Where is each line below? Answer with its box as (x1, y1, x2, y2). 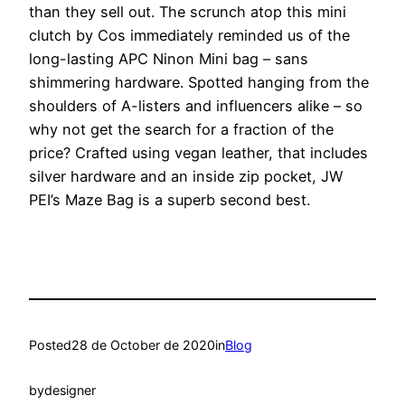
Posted (29, 336, 71, 353)
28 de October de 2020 (71, 336, 215, 353)
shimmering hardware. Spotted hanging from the (29, 73, 369, 92)
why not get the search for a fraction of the (29, 120, 334, 139)
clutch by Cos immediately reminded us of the (29, 26, 350, 45)
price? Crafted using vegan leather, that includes (29, 144, 368, 163)
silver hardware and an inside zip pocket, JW (29, 167, 343, 186)
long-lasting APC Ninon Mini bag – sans (29, 50, 308, 69)
